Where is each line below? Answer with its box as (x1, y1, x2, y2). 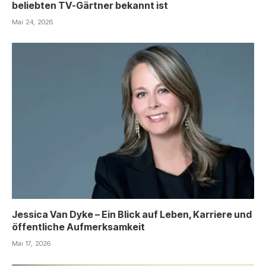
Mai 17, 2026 (12, 239, 51, 248)
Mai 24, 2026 (12, 17, 53, 26)
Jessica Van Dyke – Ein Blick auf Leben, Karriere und (12, 208, 252, 221)
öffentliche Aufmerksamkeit (12, 221, 145, 233)
